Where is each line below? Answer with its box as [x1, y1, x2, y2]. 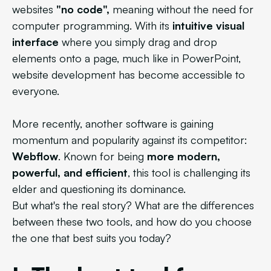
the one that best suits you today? [12, 231, 171, 244]
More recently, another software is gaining [12, 117, 214, 130]
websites [12, 2, 56, 16]
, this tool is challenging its [128, 166, 250, 179]
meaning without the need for [109, 2, 253, 16]
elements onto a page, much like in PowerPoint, [12, 51, 241, 65]
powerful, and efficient [12, 166, 128, 179]
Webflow [12, 149, 58, 163]
